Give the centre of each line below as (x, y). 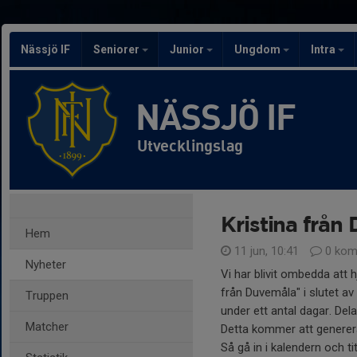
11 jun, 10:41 (267, 251)
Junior (188, 49)
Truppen (47, 296)
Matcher (47, 327)
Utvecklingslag (190, 145)
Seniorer (118, 49)
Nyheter (46, 265)
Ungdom (259, 49)
